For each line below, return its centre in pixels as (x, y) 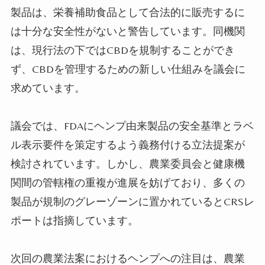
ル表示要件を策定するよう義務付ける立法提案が (127, 144)
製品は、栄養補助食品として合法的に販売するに (127, 12)
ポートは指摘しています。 (74, 220)
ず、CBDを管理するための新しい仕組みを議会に (128, 69)
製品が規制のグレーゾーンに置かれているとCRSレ (132, 201)
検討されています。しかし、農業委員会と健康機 (127, 163)
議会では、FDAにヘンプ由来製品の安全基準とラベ (132, 125)
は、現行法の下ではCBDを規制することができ (122, 50)
